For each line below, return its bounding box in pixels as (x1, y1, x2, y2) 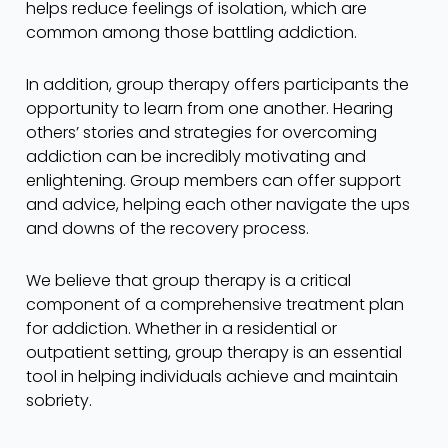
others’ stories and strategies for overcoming (26, 120, 377, 144)
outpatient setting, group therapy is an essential (26, 340, 402, 364)
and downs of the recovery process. (26, 216, 309, 240)
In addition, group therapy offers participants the (26, 72, 409, 96)
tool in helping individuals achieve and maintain (26, 364, 398, 388)
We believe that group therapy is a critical (26, 268, 351, 292)
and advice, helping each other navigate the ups (26, 192, 410, 216)
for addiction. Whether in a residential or (26, 316, 337, 340)
